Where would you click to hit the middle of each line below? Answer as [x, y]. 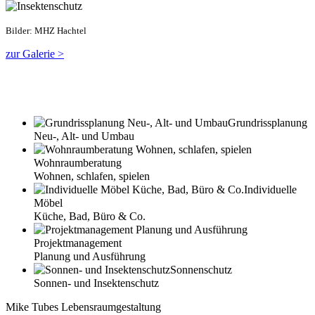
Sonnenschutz [201, 270]
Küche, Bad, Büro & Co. [90, 217]
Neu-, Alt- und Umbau [84, 136]
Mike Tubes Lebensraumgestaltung [83, 307]
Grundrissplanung [268, 123]
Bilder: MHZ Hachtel [46, 30]
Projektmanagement [78, 243]
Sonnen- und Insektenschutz [96, 283]
